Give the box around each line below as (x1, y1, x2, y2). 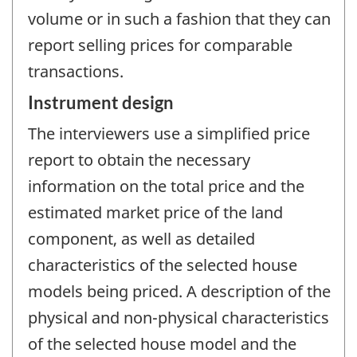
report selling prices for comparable (28, 33, 292, 56)
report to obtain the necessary (28, 149, 250, 171)
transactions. (28, 60, 124, 82)
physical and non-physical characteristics (28, 307, 329, 329)
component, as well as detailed (28, 228, 255, 250)
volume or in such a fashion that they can (28, 7, 331, 29)
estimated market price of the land (28, 202, 283, 224)
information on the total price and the (28, 175, 304, 198)
